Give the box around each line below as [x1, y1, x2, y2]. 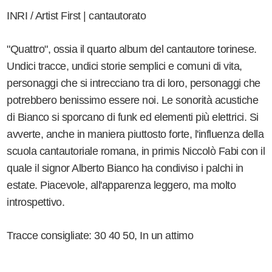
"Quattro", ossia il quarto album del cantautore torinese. [7, 43, 257, 56]
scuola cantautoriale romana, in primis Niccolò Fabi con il [7, 145, 265, 158]
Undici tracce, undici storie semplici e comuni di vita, [7, 60, 242, 73]
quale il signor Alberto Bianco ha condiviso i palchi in [7, 162, 243, 175]
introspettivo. [7, 196, 65, 209]
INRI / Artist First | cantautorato [7, 10, 146, 22]
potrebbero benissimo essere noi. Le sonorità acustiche [7, 94, 259, 107]
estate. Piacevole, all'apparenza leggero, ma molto [7, 179, 236, 192]
